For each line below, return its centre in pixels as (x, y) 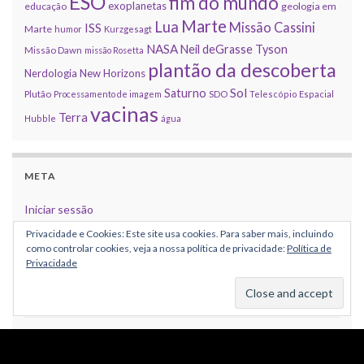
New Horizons (113, 73)
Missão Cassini (272, 27)
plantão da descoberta (242, 69)
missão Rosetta (114, 50)
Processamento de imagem (108, 93)
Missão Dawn (53, 50)
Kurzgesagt (128, 28)
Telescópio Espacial (292, 93)
